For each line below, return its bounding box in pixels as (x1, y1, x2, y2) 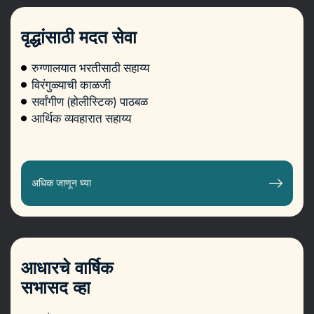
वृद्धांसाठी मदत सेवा (21, 26, 137, 50)
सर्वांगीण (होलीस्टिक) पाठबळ (32, 93, 148, 110)
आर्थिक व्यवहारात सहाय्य (32, 110, 131, 127)
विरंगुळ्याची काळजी (32, 76, 111, 93)
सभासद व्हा (21, 276, 90, 300)
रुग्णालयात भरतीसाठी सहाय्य (32, 60, 149, 76)
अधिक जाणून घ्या (32, 177, 91, 190)
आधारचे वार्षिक (21, 257, 114, 280)
